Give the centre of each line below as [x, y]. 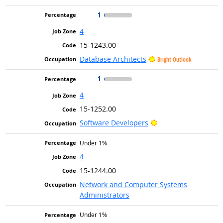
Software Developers [114, 123]
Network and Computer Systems [133, 184]
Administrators [104, 195]
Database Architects [113, 59]
